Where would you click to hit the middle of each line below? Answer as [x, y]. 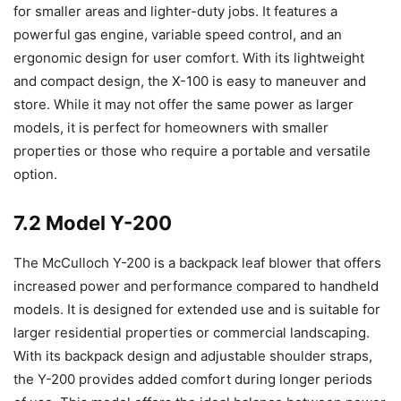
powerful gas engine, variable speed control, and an [178, 34]
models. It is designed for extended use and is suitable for [197, 309]
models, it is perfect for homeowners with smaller [171, 127]
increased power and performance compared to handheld [196, 286]
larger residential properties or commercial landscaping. [192, 332]
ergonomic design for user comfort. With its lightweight [189, 57]
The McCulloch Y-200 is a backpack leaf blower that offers [197, 262]
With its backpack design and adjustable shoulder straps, [193, 355]
